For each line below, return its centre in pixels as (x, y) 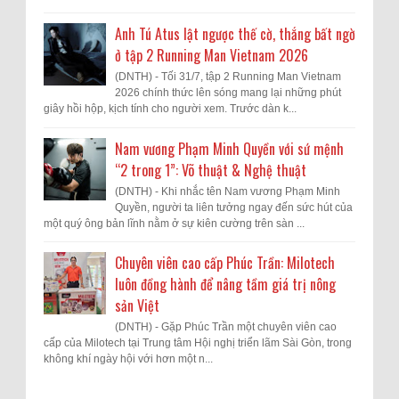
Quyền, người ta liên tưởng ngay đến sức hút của (234, 207)
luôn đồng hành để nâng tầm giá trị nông (225, 285)
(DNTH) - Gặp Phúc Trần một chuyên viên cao (226, 327)
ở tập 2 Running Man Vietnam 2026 (212, 56)
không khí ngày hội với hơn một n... (128, 359)
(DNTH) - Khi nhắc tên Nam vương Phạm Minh (228, 191)
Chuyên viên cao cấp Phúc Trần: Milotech (225, 263)
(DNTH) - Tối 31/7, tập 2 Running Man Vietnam (228, 77)
